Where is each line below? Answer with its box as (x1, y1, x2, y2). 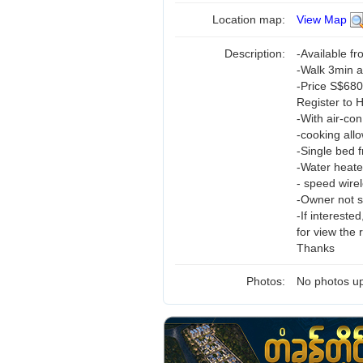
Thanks (297, 241, 335, 254)
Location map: (212, 13, 288, 26)
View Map (297, 13, 347, 26)
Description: (224, 47, 288, 60)
